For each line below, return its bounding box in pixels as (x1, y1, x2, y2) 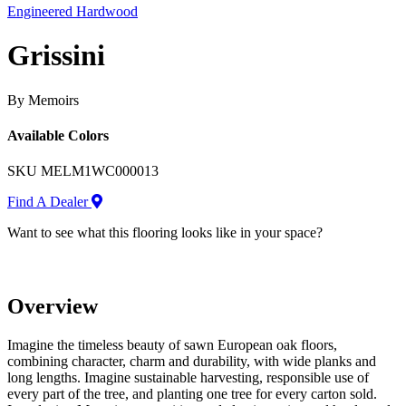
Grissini (7, 39, 105, 72)
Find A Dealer (7, 194, 92, 210)
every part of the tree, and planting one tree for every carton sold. (7, 386, 377, 402)
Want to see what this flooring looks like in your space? (7, 225, 323, 241)
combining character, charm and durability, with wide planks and (7, 353, 376, 370)
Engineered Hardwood (7, 4, 138, 19)
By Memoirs (7, 92, 79, 108)
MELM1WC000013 (41, 163, 159, 179)
